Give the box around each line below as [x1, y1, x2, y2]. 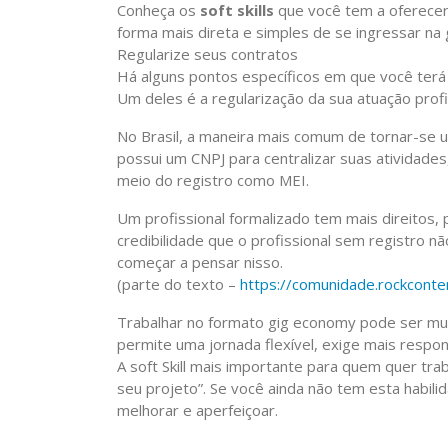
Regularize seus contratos [117, 44, 298, 64]
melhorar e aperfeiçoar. [117, 400, 278, 420]
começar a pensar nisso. [117, 252, 283, 272]
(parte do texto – [117, 274, 240, 294]
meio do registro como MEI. [117, 170, 309, 190]
